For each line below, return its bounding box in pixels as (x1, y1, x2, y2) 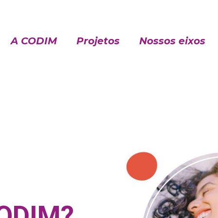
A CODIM (11, 35, 57, 47)
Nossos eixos (139, 35, 205, 47)
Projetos (76, 35, 120, 47)
